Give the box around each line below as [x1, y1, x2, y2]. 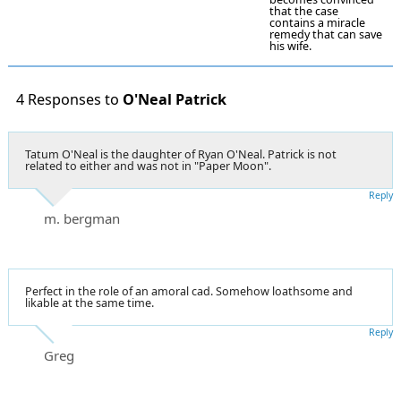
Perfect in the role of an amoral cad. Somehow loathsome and [25, 283, 353, 299]
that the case [269, 4, 338, 20]
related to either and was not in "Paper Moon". [25, 158, 271, 174]
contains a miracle [269, 15, 365, 31]
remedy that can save [269, 27, 382, 43]
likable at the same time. [25, 294, 154, 311]
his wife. [269, 38, 311, 55]
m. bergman [44, 209, 120, 227]
